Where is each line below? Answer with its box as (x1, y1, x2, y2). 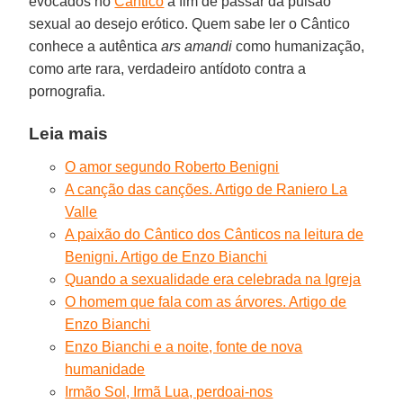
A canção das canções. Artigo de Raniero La (65, 181, 348, 197)
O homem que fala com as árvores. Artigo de (65, 293, 347, 309)
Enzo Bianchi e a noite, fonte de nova (65, 338, 303, 354)
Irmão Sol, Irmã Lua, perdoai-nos (65, 383, 273, 399)
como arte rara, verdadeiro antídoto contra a (29, 60, 307, 76)
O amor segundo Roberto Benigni (65, 158, 280, 175)
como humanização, (232, 38, 365, 54)
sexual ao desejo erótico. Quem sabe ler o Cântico (29, 15, 351, 31)
